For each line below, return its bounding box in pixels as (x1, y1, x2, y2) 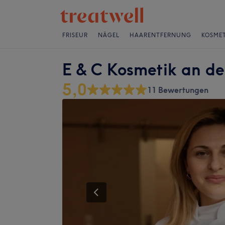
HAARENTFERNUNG (130, 32, 191, 39)
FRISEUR (62, 32, 88, 39)
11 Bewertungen (147, 85, 208, 95)
